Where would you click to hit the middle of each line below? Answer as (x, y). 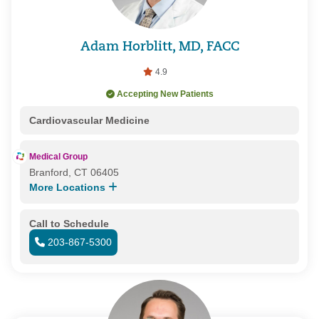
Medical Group (58, 156)
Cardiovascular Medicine (89, 120)
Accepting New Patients (165, 94)
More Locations (68, 187)
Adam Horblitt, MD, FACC (159, 48)
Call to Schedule (69, 223)
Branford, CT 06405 (74, 172)
